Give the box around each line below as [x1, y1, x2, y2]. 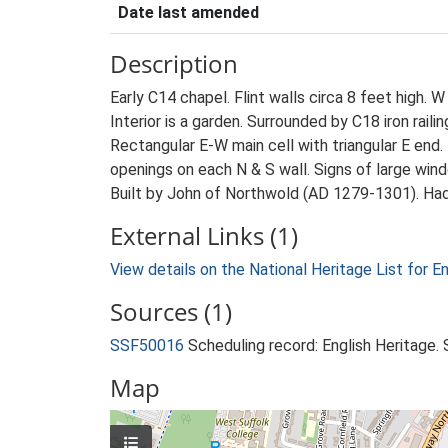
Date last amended [118, 3, 259, 22]
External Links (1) [110, 219, 298, 252]
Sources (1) [110, 295, 232, 328]
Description [110, 47, 238, 80]
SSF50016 [110, 336, 184, 355]
